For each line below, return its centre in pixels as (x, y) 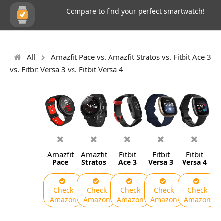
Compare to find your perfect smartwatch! (135, 11)
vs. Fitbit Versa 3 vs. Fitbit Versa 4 (67, 69)
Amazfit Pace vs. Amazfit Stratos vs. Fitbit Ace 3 (131, 57)
